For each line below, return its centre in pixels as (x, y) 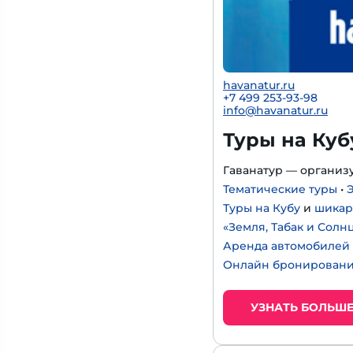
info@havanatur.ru (275, 110)
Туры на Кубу (262, 208)
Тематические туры (280, 189)
